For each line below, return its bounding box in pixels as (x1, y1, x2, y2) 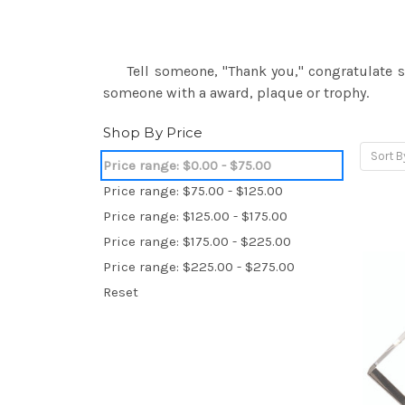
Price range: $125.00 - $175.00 (103, 207, 287, 224)
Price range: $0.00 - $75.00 (103, 156, 271, 174)
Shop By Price (103, 123, 203, 141)
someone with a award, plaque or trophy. (103, 83, 376, 101)
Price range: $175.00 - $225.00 (103, 232, 291, 250)
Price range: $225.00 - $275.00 (103, 258, 295, 275)
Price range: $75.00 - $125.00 (103, 182, 283, 199)
